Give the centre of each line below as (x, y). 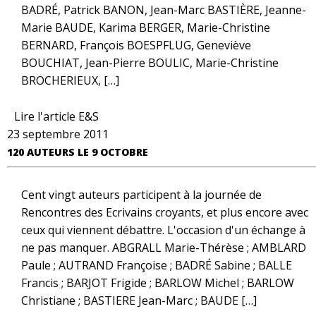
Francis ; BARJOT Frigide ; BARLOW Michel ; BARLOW (158, 283)
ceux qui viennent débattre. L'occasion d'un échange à (163, 230)
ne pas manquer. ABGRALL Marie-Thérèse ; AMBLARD (164, 248)
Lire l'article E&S (56, 116)
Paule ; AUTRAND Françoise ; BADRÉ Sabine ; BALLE (157, 265)
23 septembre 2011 (58, 134)
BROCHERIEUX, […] (70, 80)
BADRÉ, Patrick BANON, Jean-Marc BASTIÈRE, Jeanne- (164, 10)
